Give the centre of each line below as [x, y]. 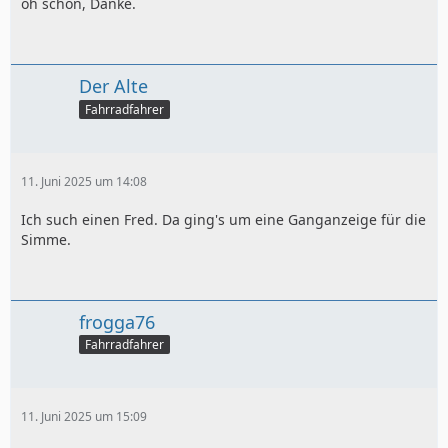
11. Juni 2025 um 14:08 [84, 181]
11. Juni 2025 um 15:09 [84, 417]
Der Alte [113, 85]
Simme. [46, 239]
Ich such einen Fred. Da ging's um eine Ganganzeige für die [223, 219]
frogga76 [117, 321]
